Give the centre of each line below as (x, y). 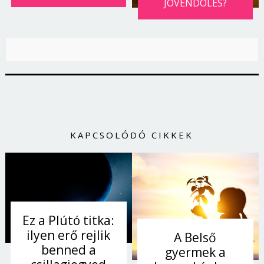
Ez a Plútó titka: (69, 220)
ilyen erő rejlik (69, 235)
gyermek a (195, 253)
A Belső (195, 238)
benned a (68, 250)
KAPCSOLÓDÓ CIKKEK (132, 135)
